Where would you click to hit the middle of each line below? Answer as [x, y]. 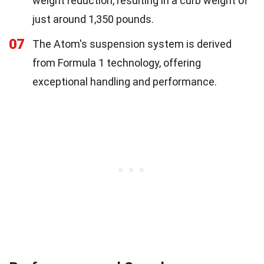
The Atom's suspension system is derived [132, 44]
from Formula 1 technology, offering [117, 62]
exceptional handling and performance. [125, 81]
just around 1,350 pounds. [93, 19]
